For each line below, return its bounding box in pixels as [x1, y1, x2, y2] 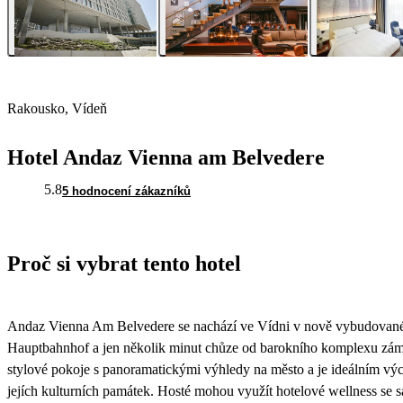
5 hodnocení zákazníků [62, 184, 191, 199]
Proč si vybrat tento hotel [7, 252, 241, 276]
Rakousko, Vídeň [7, 101, 107, 117]
